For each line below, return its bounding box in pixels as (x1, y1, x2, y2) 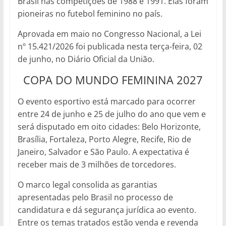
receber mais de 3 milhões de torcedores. (17, 158, 176, 170)
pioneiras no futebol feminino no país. (17, 8, 162, 19)
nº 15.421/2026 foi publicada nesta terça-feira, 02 (17, 40, 202, 52)
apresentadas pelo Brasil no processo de (17, 191, 173, 203)
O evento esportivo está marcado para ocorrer (17, 95, 196, 107)
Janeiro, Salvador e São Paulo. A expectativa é (17, 146, 189, 157)
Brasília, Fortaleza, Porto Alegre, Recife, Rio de (17, 133, 191, 145)
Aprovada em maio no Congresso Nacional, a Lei (17, 28, 201, 39)
